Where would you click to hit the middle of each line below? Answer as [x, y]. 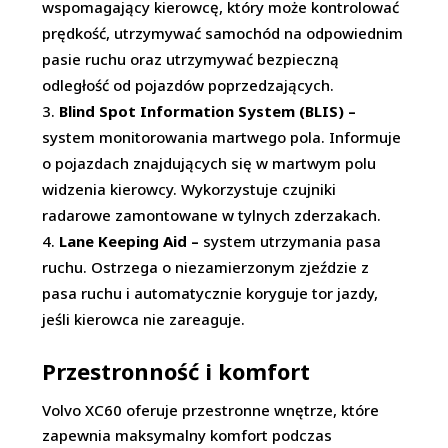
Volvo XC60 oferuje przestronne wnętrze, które [211, 410]
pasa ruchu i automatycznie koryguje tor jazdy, [210, 293]
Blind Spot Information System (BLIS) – [208, 111]
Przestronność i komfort [176, 371]
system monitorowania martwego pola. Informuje [222, 137]
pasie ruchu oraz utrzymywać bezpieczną [191, 59]
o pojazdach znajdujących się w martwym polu [209, 163]
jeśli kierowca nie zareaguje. [144, 319]
